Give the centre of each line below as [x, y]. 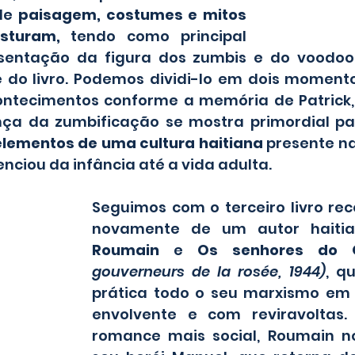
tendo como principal [159, 36]
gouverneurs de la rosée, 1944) [209, 272]
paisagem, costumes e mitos [132, 15]
